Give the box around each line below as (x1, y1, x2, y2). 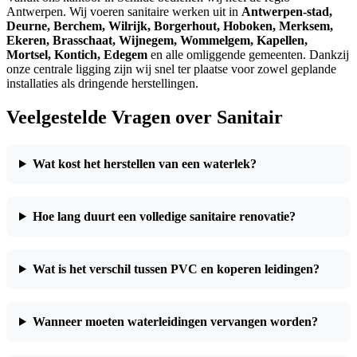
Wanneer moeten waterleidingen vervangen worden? (32, 314, 318, 328)
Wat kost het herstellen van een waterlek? (32, 156, 257, 171)
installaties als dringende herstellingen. (6, 76, 198, 91)
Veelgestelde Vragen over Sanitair (6, 107, 283, 128)
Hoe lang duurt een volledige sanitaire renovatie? (32, 209, 296, 223)
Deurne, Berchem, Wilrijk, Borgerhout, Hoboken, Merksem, (6, 19, 333, 33)
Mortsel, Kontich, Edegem (6, 48, 147, 62)
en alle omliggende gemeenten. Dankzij (147, 48, 349, 62)
